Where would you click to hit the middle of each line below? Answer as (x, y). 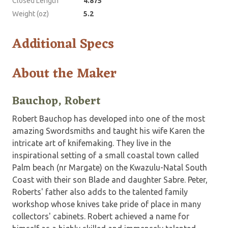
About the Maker (64, 74)
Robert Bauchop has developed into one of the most (109, 118)
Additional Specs (63, 44)
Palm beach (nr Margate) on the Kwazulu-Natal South (110, 167)
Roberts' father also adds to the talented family (100, 192)
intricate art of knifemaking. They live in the (92, 143)
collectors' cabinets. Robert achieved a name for (101, 216)
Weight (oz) (31, 13)
